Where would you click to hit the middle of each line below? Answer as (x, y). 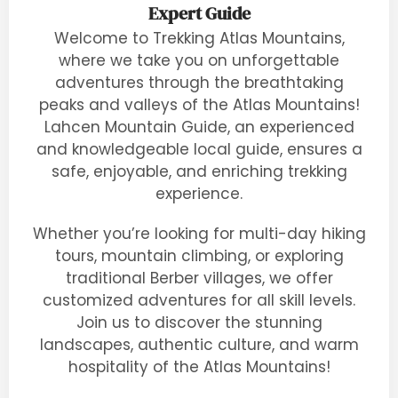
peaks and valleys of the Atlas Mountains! (199, 105)
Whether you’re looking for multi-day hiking (199, 234)
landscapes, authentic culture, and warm (199, 345)
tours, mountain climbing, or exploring (199, 256)
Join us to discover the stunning (199, 322)
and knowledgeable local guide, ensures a (199, 149)
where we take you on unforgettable (199, 60)
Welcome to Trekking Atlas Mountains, (199, 38)
